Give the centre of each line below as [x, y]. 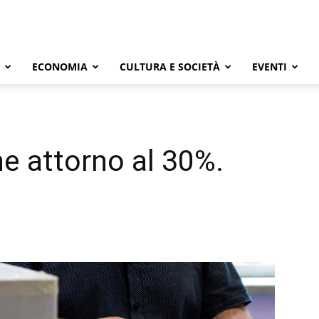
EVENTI [270, 67]
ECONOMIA [60, 67]
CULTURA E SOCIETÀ [170, 67]
